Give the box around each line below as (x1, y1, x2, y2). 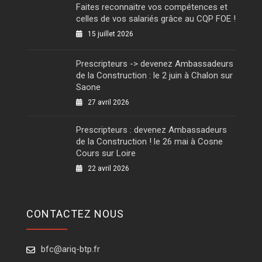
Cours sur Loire (76, 147, 136, 158)
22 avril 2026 (88, 164, 129, 173)
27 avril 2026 (88, 98, 129, 106)
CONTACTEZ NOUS (26, 207, 124, 220)
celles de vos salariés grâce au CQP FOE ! (76, 13, 236, 24)
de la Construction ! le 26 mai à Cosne (76, 136, 223, 147)
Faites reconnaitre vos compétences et (76, 1, 227, 12)
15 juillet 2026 (88, 29, 133, 38)
